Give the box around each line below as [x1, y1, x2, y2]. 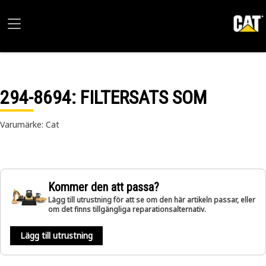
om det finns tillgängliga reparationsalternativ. [48, 204, 206, 214]
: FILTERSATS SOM [71, 86, 207, 109]
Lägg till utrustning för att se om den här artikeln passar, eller [48, 195, 255, 205]
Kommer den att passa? [48, 180, 159, 194]
